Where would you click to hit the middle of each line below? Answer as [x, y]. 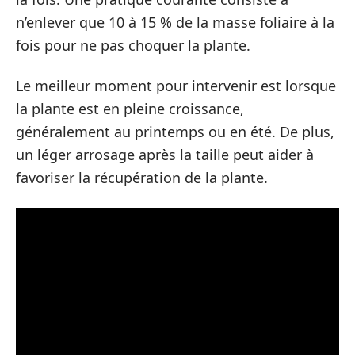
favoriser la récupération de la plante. [142, 177]
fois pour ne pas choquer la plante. [133, 45]
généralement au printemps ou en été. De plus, [175, 132]
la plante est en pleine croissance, [130, 109]
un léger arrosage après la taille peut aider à [165, 155]
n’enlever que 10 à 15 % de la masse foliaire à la [175, 22]
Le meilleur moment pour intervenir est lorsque [176, 86]
